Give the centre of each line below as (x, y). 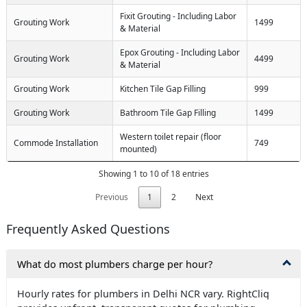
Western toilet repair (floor (171, 136)
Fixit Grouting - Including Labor (178, 16)
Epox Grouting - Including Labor (180, 52)
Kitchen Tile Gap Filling (163, 88)
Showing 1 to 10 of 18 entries (153, 173)
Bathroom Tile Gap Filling (168, 112)
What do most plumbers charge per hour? (115, 264)
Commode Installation (56, 143)
